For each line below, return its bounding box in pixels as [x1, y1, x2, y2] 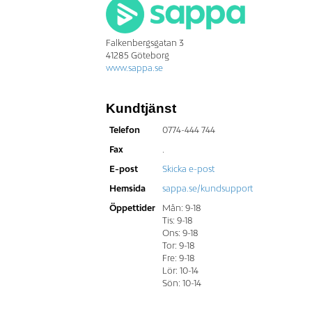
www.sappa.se [106, 62, 163, 73]
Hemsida [109, 182, 146, 194]
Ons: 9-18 [162, 227, 198, 238]
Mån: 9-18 [162, 202, 201, 213]
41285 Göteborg [106, 49, 169, 61]
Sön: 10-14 [162, 277, 201, 288]
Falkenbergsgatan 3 [106, 37, 184, 48]
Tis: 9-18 [162, 214, 193, 226]
